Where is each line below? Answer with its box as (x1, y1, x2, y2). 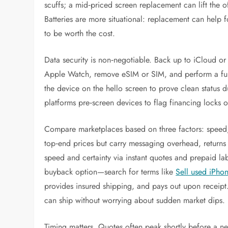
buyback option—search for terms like (44, 166, 176, 178)
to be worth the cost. (44, 27, 116, 39)
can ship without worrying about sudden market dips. (44, 194, 225, 206)
